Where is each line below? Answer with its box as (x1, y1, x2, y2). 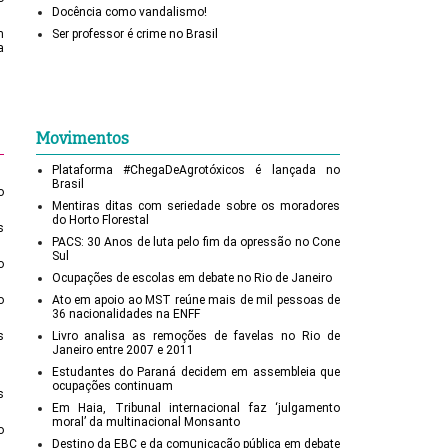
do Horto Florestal (51, 213, 149, 228)
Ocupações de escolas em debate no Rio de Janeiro (51, 271, 332, 286)
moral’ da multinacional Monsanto (51, 415, 240, 430)
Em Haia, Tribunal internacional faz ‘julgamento (51, 401, 340, 416)
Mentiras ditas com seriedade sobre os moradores (51, 199, 340, 214)
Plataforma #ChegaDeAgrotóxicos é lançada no (51, 163, 340, 178)
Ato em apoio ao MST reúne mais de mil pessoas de (51, 293, 340, 308)
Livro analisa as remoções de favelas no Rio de (51, 329, 340, 344)
